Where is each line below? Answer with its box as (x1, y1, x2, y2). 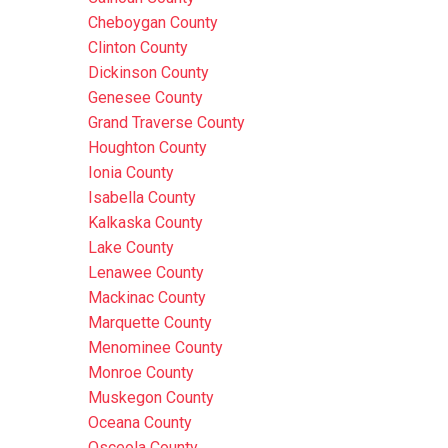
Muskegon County (87, 388, 214, 407)
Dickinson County (87, 63, 209, 82)
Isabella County (87, 188, 196, 207)
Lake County (87, 238, 174, 257)
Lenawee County (87, 263, 204, 282)
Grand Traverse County (87, 113, 245, 132)
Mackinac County (87, 288, 206, 307)
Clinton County (87, 38, 188, 57)
